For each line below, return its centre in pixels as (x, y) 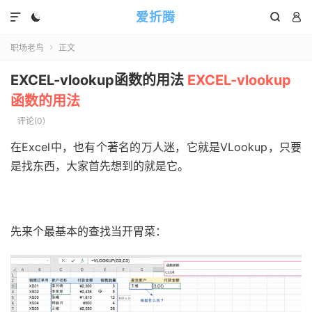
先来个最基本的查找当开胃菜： (88, 231)
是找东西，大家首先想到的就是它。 (100, 166)
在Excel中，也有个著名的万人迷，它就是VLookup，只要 (156, 147)
